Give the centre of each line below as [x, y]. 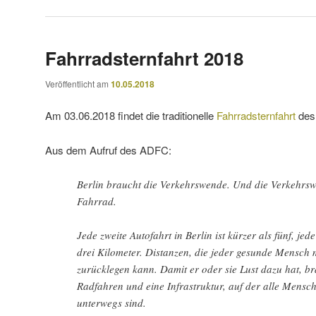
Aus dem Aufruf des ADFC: [108, 150]
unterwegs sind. [111, 303]
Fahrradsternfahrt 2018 [144, 59]
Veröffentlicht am [78, 83]
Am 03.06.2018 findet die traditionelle [131, 116]
